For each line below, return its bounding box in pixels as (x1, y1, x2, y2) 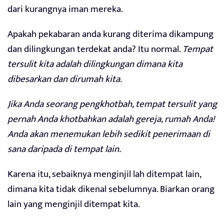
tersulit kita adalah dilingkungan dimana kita (7, 56, 182, 72)
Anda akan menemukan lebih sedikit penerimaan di (7, 126, 210, 142)
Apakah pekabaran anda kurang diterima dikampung (7, 26, 213, 42)
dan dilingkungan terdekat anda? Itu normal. (7, 41, 182, 57)
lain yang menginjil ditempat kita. (7, 196, 140, 212)
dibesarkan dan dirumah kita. (7, 71, 122, 87)
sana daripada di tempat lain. (7, 141, 121, 157)
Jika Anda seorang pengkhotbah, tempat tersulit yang (7, 96, 217, 112)
